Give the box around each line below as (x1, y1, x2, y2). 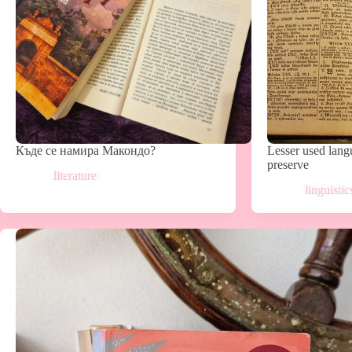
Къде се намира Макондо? (16, 143, 156, 157)
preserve (267, 157, 310, 171)
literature (53, 169, 97, 183)
